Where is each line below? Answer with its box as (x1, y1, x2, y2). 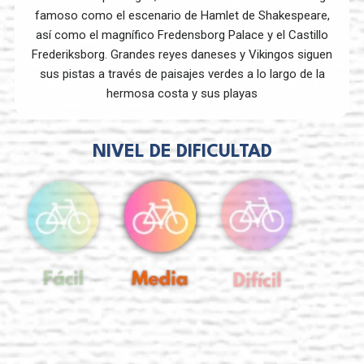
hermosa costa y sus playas (106, 85, 258, 101)
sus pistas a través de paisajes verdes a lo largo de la (39, 66, 325, 81)
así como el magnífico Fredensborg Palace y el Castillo (36, 27, 328, 42)
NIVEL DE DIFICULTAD (92, 142, 272, 161)
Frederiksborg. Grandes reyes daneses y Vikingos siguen (32, 46, 332, 62)
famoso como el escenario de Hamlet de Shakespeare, (34, 7, 330, 23)
